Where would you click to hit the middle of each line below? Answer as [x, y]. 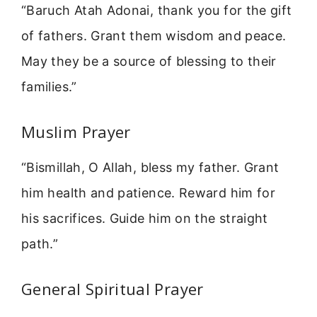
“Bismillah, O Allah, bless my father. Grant [150, 168]
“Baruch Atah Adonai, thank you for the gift [157, 10]
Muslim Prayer [76, 132]
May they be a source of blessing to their [149, 61]
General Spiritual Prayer [113, 289]
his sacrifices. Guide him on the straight [145, 219]
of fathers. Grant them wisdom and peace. [154, 35]
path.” [40, 244]
